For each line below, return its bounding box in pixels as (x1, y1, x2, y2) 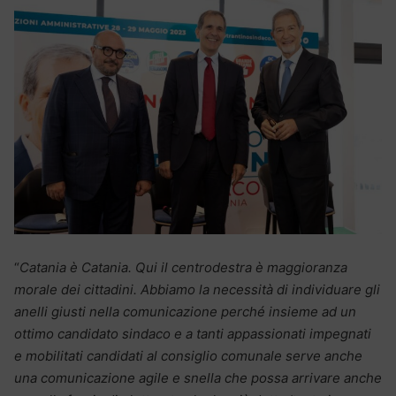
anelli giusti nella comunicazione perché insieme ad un (14, 303, 356, 321)
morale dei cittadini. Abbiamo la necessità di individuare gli (14, 281, 380, 299)
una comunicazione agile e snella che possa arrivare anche (14, 369, 382, 387)
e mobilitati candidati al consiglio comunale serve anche (14, 347, 362, 365)
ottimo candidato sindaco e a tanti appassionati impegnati (14, 325, 371, 343)
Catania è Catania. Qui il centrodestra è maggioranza (19, 259, 347, 277)
